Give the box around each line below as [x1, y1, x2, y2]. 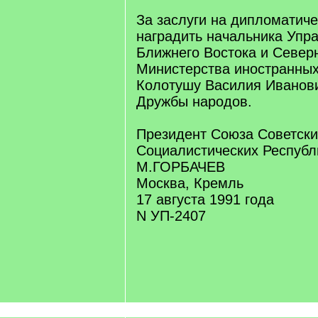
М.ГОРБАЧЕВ [136, 159, 225, 175]
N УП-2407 [136, 208, 206, 224]
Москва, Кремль [136, 175, 243, 191]
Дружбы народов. [136, 94, 252, 109]
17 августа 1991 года [136, 192, 274, 207]
